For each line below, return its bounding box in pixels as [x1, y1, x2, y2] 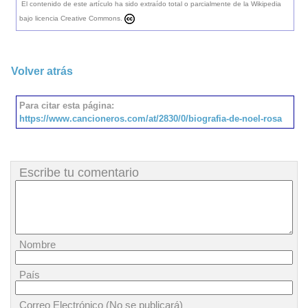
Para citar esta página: [19, 100, 114, 111]
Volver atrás [11, 65, 73, 77]
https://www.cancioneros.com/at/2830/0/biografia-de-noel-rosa [19, 113, 282, 124]
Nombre [19, 239, 56, 250]
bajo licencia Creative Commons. [19, 14, 122, 22]
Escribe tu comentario [19, 166, 139, 179]
